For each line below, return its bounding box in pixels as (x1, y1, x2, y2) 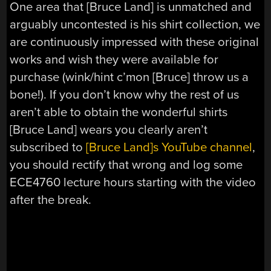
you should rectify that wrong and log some (10, 157, 243, 173)
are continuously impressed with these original (10, 34, 260, 50)
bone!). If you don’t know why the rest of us (10, 87, 240, 103)
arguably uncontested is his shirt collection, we (10, 17, 261, 33)
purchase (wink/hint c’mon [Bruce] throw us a (10, 70, 249, 85)
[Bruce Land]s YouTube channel (86, 140, 253, 155)
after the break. (10, 192, 92, 208)
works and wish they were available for (10, 52, 219, 68)
